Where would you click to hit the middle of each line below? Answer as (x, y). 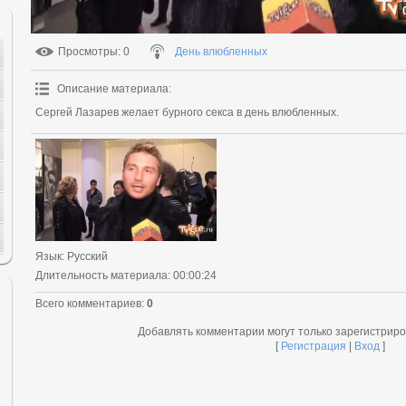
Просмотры (88, 52)
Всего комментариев (88, 303)
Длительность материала (101, 275)
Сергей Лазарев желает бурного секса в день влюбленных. (187, 112)
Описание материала (113, 89)
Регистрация (313, 346)
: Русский (85, 256)
